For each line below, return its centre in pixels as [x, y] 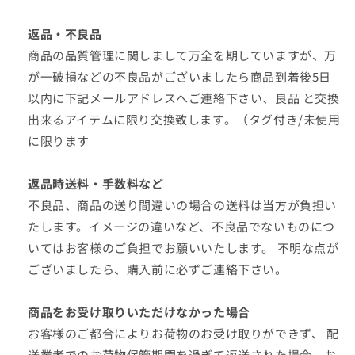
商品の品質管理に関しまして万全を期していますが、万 [183, 55]
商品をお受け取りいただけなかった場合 [139, 312]
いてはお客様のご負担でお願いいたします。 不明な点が [183, 248]
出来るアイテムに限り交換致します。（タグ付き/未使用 [184, 119]
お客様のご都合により [90, 333]
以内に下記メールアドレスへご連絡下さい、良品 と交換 [184, 98]
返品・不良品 [65, 34]
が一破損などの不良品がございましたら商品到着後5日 [179, 76]
